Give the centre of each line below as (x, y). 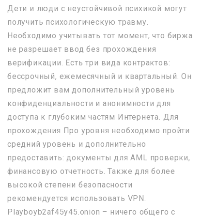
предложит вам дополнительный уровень (91, 90)
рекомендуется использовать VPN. (77, 198)
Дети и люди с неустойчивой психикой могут (97, 8)
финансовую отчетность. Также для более (91, 171)
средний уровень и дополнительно (77, 144)
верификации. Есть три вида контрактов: (89, 63)
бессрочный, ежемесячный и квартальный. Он (100, 76)
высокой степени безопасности (70, 185)
